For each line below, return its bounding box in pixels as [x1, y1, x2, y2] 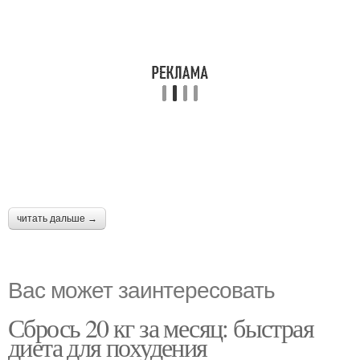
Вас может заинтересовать [8, 272, 275, 305]
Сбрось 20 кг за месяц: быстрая [8, 310, 313, 346]
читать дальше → [17, 213, 97, 225]
